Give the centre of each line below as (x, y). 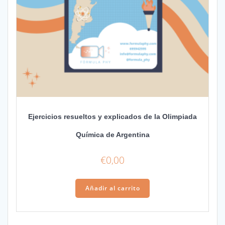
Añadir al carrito (113, 188)
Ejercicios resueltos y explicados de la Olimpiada (113, 117)
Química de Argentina (113, 135)
